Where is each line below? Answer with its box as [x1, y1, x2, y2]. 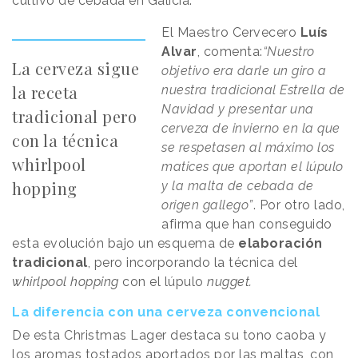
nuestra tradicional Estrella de [161, 82, 345, 97]
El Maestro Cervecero [161, 24, 300, 40]
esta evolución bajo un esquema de [12, 235, 238, 251]
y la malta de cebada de [161, 177, 314, 193]
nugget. [207, 273, 253, 289]
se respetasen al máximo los [161, 139, 335, 155]
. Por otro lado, [253, 197, 345, 213]
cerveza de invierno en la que [161, 120, 340, 136]
